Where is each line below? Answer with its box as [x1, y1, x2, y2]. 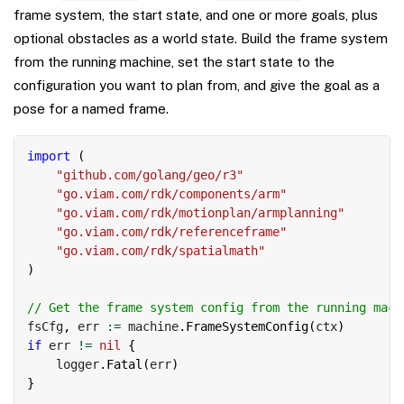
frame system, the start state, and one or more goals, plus [14, 7, 378, 23]
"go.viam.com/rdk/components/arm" [56, 187, 287, 202]
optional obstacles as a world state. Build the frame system [14, 31, 388, 47]
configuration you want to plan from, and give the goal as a [14, 78, 380, 94]
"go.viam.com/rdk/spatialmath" [56, 243, 265, 259]
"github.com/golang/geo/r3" [56, 168, 243, 183]
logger [27, 357, 99, 372]
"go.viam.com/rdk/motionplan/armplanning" [56, 206, 344, 221]
